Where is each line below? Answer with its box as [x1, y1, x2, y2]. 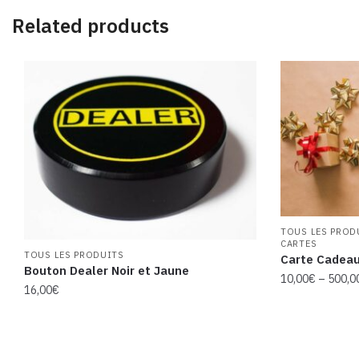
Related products [12, 13, 169, 39]
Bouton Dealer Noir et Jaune [24, 262, 189, 278]
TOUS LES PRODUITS [24, 248, 124, 260]
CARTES [280, 237, 317, 249]
